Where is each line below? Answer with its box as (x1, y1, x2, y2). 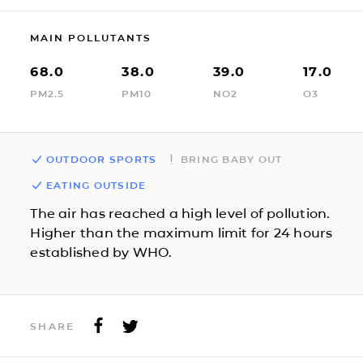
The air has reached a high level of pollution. (30, 205, 331, 221)
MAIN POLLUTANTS (30, 31, 152, 44)
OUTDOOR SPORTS (45, 152, 157, 165)
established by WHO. (30, 244, 173, 260)
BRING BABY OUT (180, 152, 283, 165)
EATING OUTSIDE (45, 178, 147, 191)
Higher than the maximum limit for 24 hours (30, 224, 333, 241)
